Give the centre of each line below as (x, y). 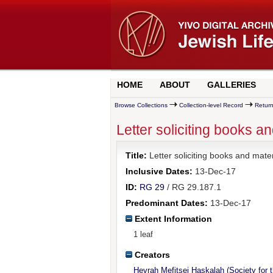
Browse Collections (141, 105)
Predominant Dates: (166, 203)
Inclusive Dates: (159, 171)
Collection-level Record (211, 105)
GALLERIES (231, 85)
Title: (136, 155)
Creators (151, 254)
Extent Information (172, 218)
